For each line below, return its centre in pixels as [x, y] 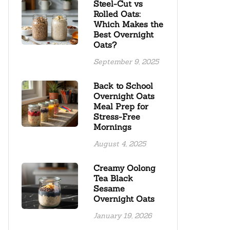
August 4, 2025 [120, 144]
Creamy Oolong [124, 168]
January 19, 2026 [123, 216]
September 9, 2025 [126, 62]
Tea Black [113, 178]
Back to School [123, 86]
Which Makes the [128, 24]
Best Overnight [123, 34]
